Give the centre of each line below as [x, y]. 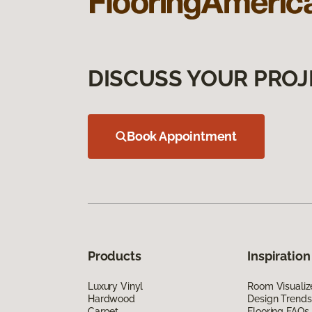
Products [115, 256]
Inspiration [279, 256]
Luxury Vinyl [116, 286]
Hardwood [111, 298]
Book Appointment [182, 136]
